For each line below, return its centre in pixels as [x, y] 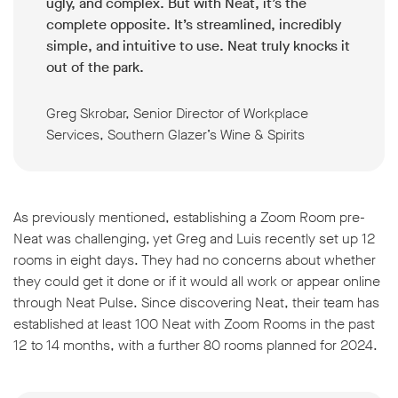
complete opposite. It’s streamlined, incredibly [194, 24]
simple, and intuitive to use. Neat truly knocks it [198, 45]
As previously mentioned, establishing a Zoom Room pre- [189, 217]
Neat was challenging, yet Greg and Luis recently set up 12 [195, 238]
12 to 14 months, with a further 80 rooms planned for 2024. [195, 345]
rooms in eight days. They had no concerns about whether [195, 259]
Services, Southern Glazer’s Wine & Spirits [177, 134]
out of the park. [95, 67]
